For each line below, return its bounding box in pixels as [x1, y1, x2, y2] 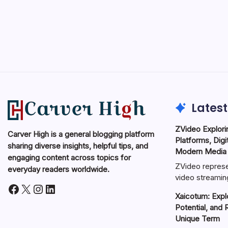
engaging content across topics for [8, 152, 131, 162]
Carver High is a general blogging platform [8, 129, 154, 139]
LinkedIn [44, 181, 92, 195]
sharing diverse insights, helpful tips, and [8, 140, 148, 151]
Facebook [7, 181, 64, 195]
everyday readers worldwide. [8, 164, 109, 174]
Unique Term [175, 214, 220, 224]
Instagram [32, 181, 91, 195]
